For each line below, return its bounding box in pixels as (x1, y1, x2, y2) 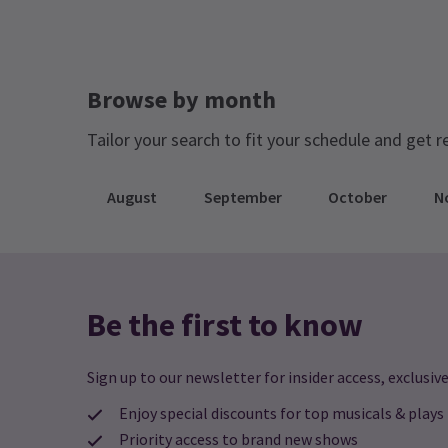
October (328, 187, 388, 207)
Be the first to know (87, 305, 363, 345)
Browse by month (87, 84, 276, 115)
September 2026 (279, 47, 391, 67)
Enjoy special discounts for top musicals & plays (119, 403, 444, 423)
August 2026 (166, 47, 249, 67)
